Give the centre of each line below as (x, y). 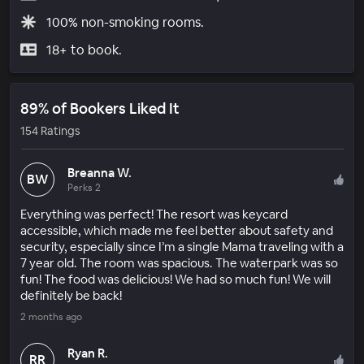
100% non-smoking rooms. (125, 22)
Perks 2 (84, 187)
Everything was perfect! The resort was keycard (154, 214)
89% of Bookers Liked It (100, 108)
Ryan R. (88, 353)
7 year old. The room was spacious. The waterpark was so (179, 262)
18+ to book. (84, 50)
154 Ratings (50, 130)
